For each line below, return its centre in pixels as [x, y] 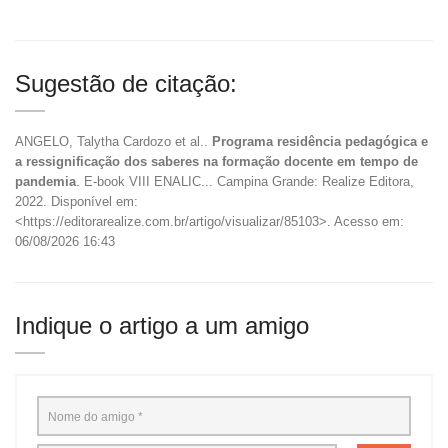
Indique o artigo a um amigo [162, 326]
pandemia [45, 182]
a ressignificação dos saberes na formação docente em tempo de [216, 162]
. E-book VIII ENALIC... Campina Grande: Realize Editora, [245, 182]
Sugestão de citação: [126, 84]
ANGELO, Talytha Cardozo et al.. [113, 142]
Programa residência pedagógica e [320, 142]
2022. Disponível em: [76, 202]
